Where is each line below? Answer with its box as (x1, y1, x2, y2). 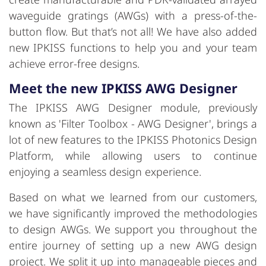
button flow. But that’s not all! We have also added (9, 24, 257, 39)
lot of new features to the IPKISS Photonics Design (9, 132, 257, 147)
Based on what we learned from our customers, (9, 189, 257, 204)
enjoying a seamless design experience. (9, 164, 201, 179)
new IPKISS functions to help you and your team (9, 40, 257, 55)
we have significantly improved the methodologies (9, 205, 257, 220)
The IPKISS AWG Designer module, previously (9, 100, 257, 115)
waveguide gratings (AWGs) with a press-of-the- (9, 8, 257, 23)
